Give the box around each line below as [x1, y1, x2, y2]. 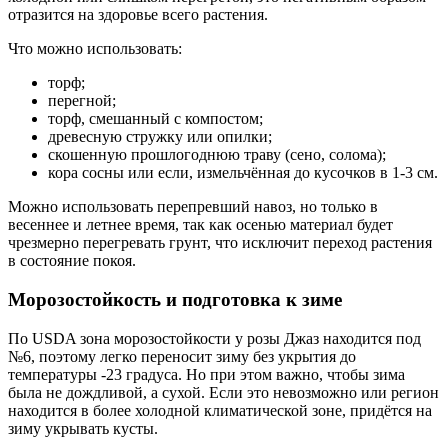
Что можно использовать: [8, 40, 182, 58]
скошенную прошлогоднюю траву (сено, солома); [48, 146, 386, 164]
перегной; [48, 92, 116, 110]
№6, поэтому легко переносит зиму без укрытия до [8, 347, 356, 365]
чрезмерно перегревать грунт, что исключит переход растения [8, 234, 432, 252]
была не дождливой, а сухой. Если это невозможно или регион [8, 383, 439, 401]
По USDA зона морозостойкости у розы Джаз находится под [8, 329, 421, 347]
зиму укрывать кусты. [8, 419, 158, 437]
